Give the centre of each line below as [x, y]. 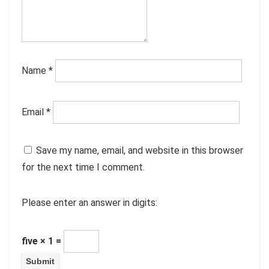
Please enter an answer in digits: [89, 202]
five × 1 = [43, 241]
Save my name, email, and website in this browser [140, 150]
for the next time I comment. [83, 167]
